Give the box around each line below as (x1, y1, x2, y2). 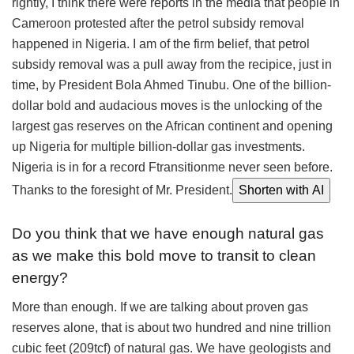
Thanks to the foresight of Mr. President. (12, 183, 232, 197)
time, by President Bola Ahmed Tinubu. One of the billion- (12, 77, 331, 92)
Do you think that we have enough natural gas (12, 225, 324, 243)
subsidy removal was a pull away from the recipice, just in (12, 57, 332, 71)
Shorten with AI (239, 183, 324, 197)
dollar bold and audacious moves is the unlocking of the (12, 98, 322, 112)
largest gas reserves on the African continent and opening (12, 119, 333, 133)
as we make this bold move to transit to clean (12, 247, 316, 265)
